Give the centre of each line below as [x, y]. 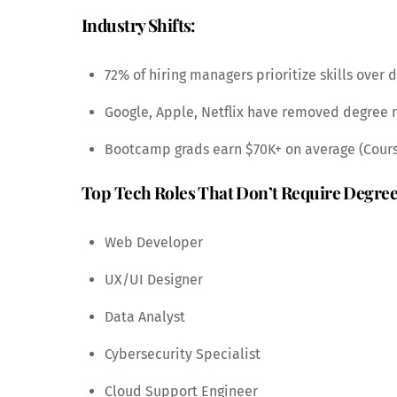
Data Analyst [144, 316]
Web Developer [153, 242]
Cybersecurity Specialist [182, 354]
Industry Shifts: [139, 24]
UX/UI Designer [153, 279]
